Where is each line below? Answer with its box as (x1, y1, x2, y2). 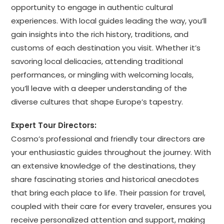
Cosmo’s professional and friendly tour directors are (11, 133, 205, 144)
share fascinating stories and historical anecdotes (11, 173, 199, 184)
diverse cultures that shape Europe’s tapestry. (11, 96, 183, 107)
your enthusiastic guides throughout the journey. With (11, 146, 211, 157)
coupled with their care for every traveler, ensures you (11, 200, 212, 211)
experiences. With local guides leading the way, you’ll (11, 15, 207, 26)
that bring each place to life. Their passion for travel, (11, 187, 206, 198)
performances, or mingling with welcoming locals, (11, 69, 194, 80)
